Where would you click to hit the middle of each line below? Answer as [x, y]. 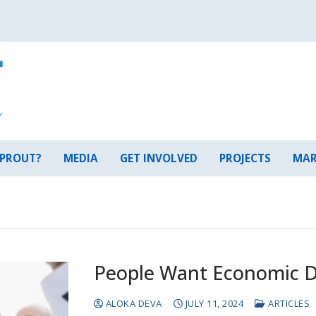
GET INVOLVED [159, 158]
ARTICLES [288, 304]
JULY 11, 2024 [214, 304]
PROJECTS [245, 158]
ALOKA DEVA [133, 304]
